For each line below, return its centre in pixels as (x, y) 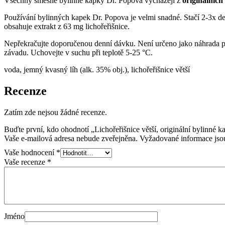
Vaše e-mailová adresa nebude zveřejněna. (71, 138)
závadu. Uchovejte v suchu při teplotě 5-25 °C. (78, 53)
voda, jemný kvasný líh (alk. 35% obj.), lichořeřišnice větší (97, 70)
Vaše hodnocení (30, 152)
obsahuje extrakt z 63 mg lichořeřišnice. (67, 27)
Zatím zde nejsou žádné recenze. (55, 112)
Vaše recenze (26, 162)
